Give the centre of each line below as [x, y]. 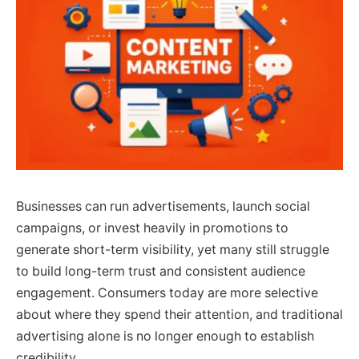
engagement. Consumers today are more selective [167, 292]
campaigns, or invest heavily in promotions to [152, 228]
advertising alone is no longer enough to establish [165, 336]
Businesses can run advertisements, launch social [163, 206]
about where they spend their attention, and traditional [179, 314]
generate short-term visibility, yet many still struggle [173, 249]
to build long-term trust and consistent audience [161, 271]
